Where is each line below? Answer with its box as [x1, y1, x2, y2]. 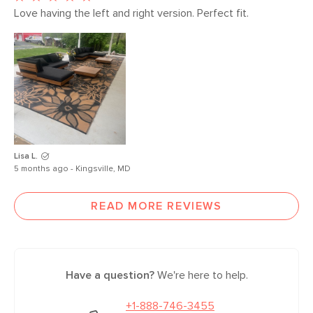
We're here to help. [154, 270, 248, 281]
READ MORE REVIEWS [91, 201, 222, 212]
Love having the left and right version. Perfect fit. [14, 8, 252, 19]
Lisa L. [14, 152, 38, 161]
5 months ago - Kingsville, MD [14, 165, 131, 173]
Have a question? [65, 270, 154, 281]
